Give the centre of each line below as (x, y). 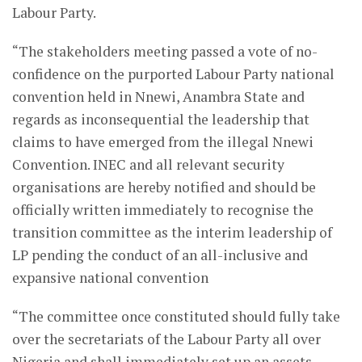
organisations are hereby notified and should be (164, 187)
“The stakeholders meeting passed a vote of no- (165, 52)
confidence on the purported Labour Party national (173, 74)
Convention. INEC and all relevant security (148, 165)
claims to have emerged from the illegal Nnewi (163, 142)
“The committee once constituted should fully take (176, 317)
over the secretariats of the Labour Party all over (166, 339)
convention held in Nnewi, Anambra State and (158, 97)
